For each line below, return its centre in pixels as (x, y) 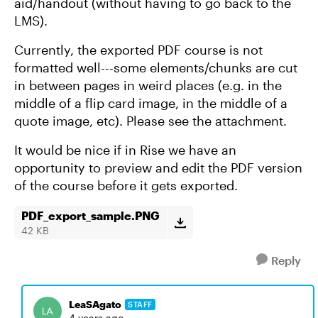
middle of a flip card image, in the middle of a (151, 103)
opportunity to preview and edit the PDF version (158, 168)
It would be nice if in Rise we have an (125, 150)
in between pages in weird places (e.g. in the (148, 85)
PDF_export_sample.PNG (91, 215)
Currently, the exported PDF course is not (138, 50)
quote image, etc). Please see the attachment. (152, 121)
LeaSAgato (95, 304)
